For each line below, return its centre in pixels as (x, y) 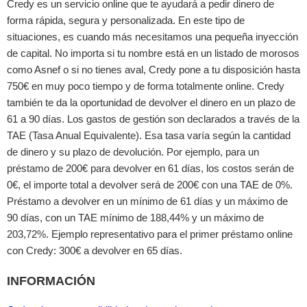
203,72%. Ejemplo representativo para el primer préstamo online (150, 234)
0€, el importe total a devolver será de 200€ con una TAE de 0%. (150, 185)
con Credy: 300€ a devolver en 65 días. (95, 251)
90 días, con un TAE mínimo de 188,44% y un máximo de (135, 218)
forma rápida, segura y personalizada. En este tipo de (126, 21)
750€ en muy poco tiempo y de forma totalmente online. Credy (146, 86)
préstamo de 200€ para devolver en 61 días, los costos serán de (150, 169)
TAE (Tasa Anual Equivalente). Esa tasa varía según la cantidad (149, 136)
